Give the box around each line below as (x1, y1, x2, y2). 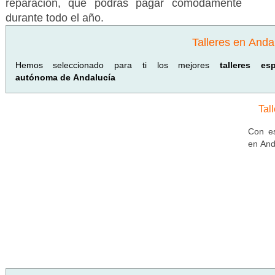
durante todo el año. (5, 12, 104, 24)
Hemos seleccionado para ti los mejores (15, 60, 220, 70)
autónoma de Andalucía (15, 72, 115, 82)
